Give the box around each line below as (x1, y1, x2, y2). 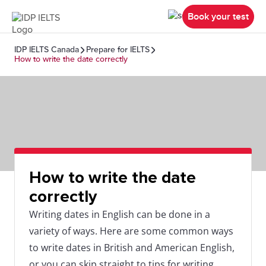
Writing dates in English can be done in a (29, 208, 210, 221)
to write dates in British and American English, (29, 241, 235, 254)
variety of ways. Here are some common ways (29, 224, 233, 237)
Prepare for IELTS (86, 45, 150, 55)
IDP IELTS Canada (14, 45, 79, 55)
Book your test (188, 10, 249, 23)
